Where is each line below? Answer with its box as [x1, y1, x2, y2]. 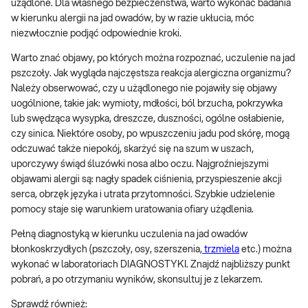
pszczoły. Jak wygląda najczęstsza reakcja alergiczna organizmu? [11, 68, 291, 78]
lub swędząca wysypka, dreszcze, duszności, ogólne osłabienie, [11, 113, 284, 124]
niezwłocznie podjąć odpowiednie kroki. [11, 28, 181, 38]
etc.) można [239, 244, 291, 254]
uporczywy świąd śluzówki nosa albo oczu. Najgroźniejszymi [11, 159, 269, 169]
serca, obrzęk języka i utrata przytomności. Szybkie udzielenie [11, 189, 275, 199]
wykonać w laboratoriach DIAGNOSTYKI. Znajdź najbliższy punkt [11, 259, 290, 269]
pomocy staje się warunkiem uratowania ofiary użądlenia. [11, 204, 254, 214]
